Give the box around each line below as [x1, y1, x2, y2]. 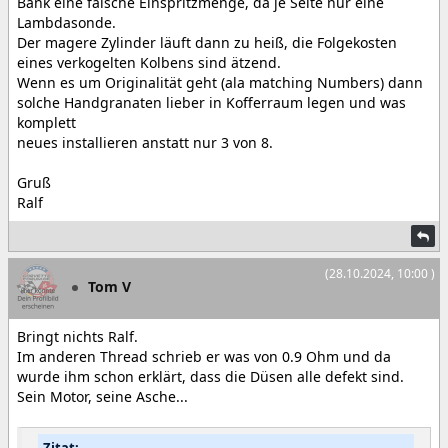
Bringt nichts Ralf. [17, 327, 138, 346]
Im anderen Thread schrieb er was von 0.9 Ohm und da [17, 347, 391, 366]
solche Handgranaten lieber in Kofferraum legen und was [17, 93, 406, 112]
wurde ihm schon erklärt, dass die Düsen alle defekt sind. [17, 367, 404, 386]
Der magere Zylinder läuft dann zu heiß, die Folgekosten [17, 33, 397, 52]
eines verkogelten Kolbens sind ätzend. [17, 53, 281, 72]
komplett [17, 113, 76, 132]
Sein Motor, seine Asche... [17, 387, 188, 406]
